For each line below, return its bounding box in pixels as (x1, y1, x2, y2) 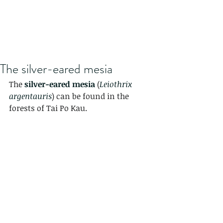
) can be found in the (52, 91, 131, 102)
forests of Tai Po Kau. (9, 103, 87, 113)
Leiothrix (100, 79, 134, 90)
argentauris (9, 91, 52, 102)
